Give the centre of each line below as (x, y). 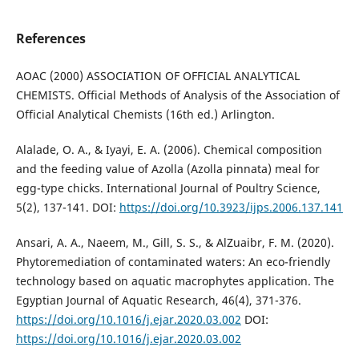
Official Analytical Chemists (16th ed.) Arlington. (145, 114)
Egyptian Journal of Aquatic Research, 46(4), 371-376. (158, 300)
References (50, 38)
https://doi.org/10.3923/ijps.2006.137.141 (231, 207)
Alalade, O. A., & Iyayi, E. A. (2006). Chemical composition (169, 149)
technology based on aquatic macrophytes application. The (175, 280)
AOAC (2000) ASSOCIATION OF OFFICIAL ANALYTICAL (157, 75)
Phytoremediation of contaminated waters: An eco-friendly (173, 261)
